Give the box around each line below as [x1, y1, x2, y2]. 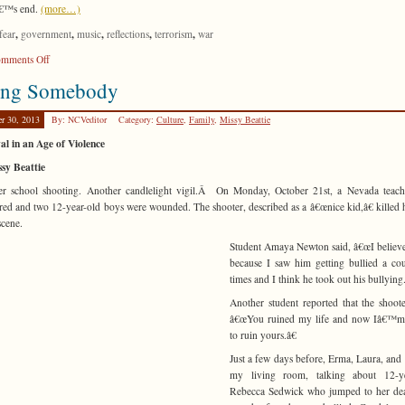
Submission [49, 67, 97, 81]
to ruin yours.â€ [230, 328, 297, 343]
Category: [118, 112, 156, 126]
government [21, 26, 71, 41]
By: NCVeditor [52, 112, 109, 126]
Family [189, 112, 214, 126]
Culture [156, 112, 184, 126]
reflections [107, 26, 149, 41]
